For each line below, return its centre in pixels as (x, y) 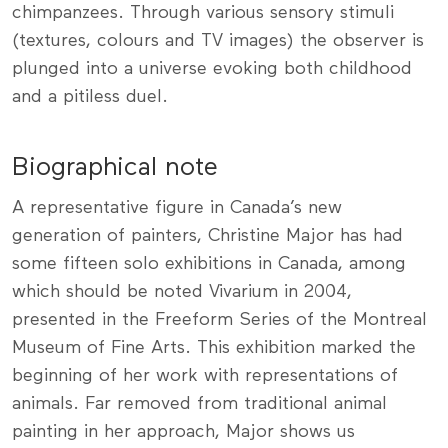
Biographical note (115, 168)
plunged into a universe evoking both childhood (212, 69)
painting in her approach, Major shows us (183, 432)
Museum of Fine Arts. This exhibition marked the (214, 348)
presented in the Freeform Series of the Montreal (219, 320)
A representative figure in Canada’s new (177, 208)
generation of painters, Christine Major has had (207, 236)
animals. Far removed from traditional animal (199, 404)
